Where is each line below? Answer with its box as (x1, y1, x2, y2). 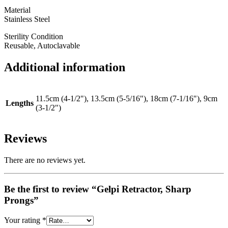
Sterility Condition (4, 32, 63, 41)
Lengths (6, 98, 34, 107)
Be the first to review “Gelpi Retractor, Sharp (4, 184, 191, 195)
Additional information (4, 60, 125, 74)
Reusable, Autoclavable (4, 41, 80, 50)
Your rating (4, 215, 42, 224)
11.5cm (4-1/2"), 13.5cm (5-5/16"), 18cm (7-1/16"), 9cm (36, 94, 217, 103)
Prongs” (4, 195, 39, 206)
